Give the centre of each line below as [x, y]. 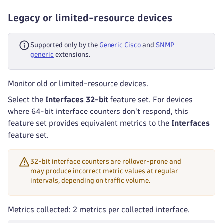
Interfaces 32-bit [77, 99]
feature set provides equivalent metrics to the [90, 123]
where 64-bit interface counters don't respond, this [98, 111]
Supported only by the [65, 45]
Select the [27, 99]
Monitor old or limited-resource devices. [78, 83]
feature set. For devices [150, 99]
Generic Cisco [120, 45]
